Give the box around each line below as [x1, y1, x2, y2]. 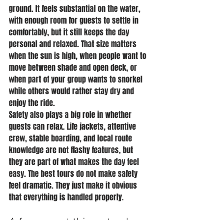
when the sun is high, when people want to [9, 50, 148, 61]
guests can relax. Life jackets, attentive [9, 121, 138, 132]
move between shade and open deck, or [9, 62, 139, 73]
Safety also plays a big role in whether [9, 109, 134, 120]
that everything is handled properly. [9, 192, 124, 203]
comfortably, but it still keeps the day [9, 27, 131, 38]
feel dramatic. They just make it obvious [9, 180, 139, 191]
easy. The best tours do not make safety [9, 168, 139, 179]
